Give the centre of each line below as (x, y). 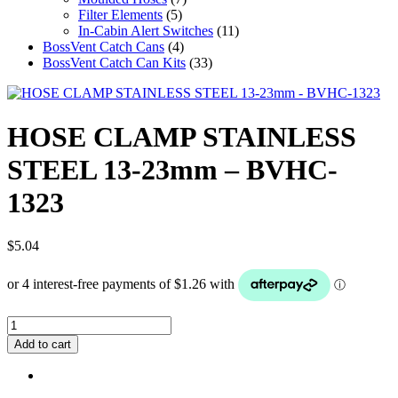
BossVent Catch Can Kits (114, 63)
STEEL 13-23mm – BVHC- (172, 169)
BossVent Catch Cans (103, 47)
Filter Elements (120, 15)
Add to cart (43, 345)
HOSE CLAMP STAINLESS (182, 136)
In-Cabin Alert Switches (146, 31)
